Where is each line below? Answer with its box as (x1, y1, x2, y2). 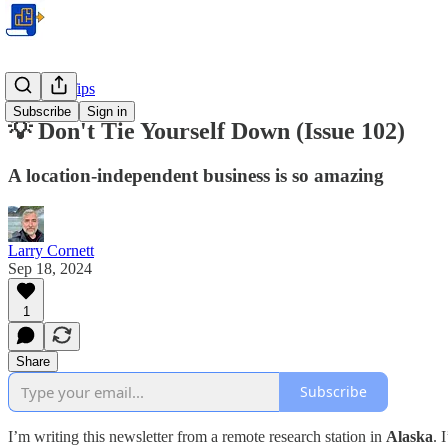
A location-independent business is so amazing (8, 164, 384, 186)
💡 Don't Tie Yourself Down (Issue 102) (8, 117, 405, 144)
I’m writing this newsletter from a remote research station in (8, 427, 386, 445)
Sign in (87, 104, 127, 119)
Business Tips (8, 80, 95, 97)
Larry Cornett (8, 241, 94, 259)
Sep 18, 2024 (8, 259, 92, 277)
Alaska (386, 427, 433, 445)
